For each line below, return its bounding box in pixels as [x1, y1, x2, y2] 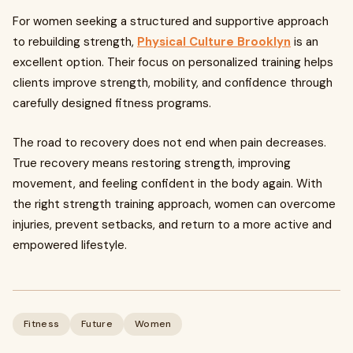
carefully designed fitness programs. [13, 95, 211, 111]
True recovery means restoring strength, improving [13, 155, 291, 171]
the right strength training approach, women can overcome [13, 196, 336, 212]
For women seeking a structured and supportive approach [13, 13, 329, 29]
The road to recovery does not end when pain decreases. [13, 135, 326, 150]
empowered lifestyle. [13, 237, 127, 253]
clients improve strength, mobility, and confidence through [13, 75, 333, 91]
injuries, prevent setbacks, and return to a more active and [13, 217, 332, 232]
